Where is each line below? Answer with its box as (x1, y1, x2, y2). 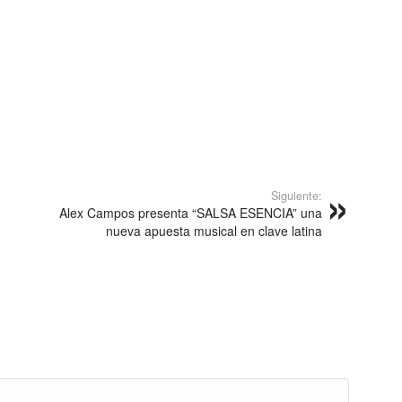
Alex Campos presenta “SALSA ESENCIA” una (59, 204, 322, 222)
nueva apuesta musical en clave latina (106, 222, 322, 240)
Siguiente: (271, 188, 322, 204)
